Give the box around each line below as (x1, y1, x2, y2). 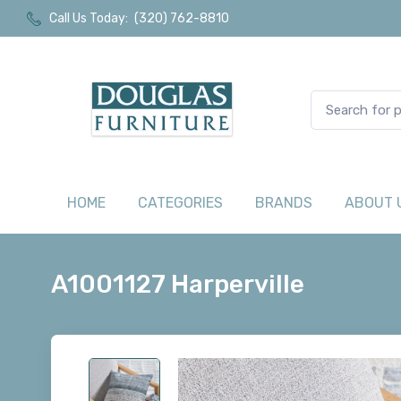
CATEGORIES (138, 194, 223, 211)
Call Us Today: (49, 11, 128, 26)
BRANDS (255, 194, 312, 211)
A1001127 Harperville (51, 269, 304, 299)
